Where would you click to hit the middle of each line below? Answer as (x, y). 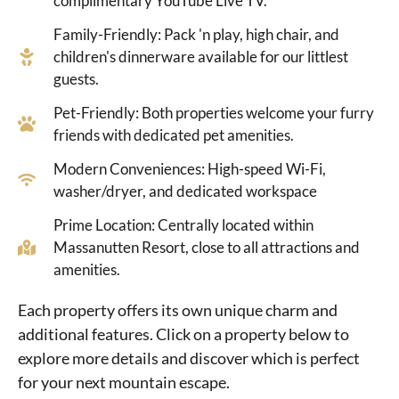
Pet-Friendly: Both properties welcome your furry (214, 113)
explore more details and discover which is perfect (189, 358)
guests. (76, 79)
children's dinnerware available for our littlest (201, 57)
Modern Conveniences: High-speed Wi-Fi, (190, 169)
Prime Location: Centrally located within (183, 225)
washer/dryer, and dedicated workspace (185, 191)
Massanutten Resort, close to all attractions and (207, 248)
